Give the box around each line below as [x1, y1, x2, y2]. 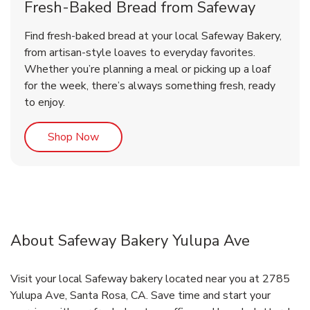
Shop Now [48, 129, 99, 145]
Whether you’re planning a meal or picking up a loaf [24, 62, 271, 77]
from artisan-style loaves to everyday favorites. [24, 45, 255, 61]
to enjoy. [24, 95, 65, 111]
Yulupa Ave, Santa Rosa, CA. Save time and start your [10, 288, 271, 304]
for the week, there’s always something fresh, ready [24, 78, 275, 94]
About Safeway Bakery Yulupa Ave [10, 230, 250, 252]
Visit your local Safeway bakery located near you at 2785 [10, 271, 290, 287]
